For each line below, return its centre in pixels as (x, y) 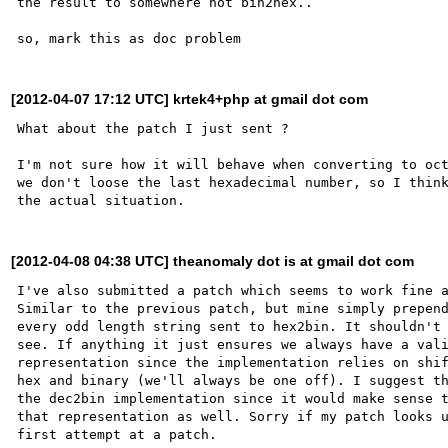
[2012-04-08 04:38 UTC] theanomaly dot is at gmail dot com (213, 260)
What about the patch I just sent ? (153, 128)
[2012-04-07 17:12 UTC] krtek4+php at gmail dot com (190, 98)
